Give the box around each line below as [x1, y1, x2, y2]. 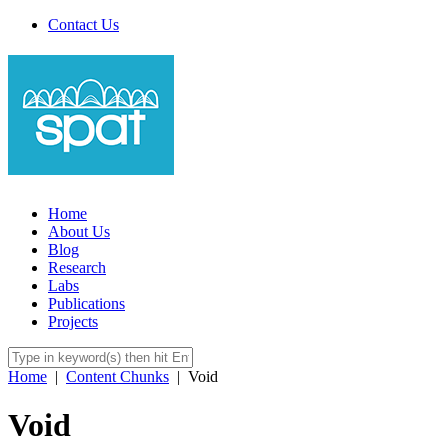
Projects [48, 312, 98, 330]
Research [48, 258, 106, 276]
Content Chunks [66, 367, 169, 385]
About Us [48, 222, 110, 240]
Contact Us [48, 16, 119, 33]
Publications [48, 294, 125, 312]
